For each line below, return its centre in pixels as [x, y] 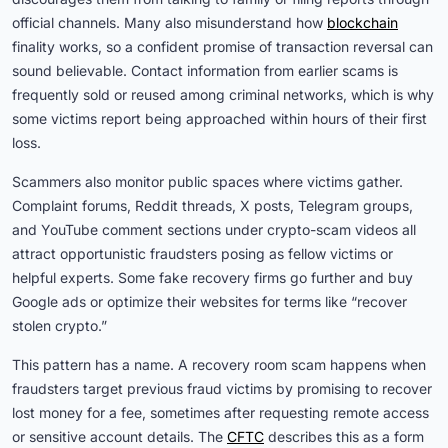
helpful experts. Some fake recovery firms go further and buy [212, 278]
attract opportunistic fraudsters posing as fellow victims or [202, 254]
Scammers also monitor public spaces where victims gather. [207, 182]
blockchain [362, 23]
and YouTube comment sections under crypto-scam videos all [214, 230]
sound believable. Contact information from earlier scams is [205, 71]
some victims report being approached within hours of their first [219, 119]
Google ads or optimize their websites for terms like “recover [209, 302]
